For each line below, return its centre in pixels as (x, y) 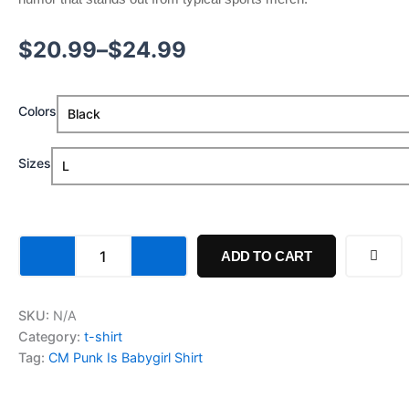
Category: (51, 337)
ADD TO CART (267, 256)
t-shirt (103, 337)
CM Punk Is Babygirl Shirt (126, 358)
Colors (37, 111)
